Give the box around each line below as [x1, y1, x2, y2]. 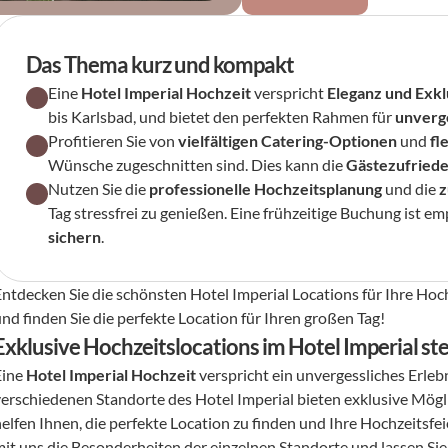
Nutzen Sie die [48, 179, 150, 198]
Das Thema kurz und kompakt [26, 51, 295, 78]
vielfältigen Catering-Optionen [178, 131, 398, 150]
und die [382, 179, 440, 198]
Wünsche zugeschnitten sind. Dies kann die [48, 155, 347, 174]
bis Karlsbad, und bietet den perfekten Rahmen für [48, 107, 396, 126]
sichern [48, 227, 102, 246]
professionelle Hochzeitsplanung [149, 179, 383, 198]
